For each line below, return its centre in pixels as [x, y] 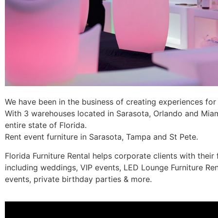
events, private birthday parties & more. [78, 179]
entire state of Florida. [46, 125]
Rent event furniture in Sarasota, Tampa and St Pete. [101, 137]
